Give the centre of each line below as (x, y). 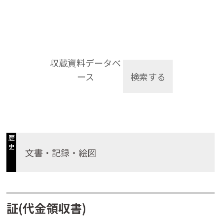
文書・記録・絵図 (56, 152)
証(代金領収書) (47, 208)
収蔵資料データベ (86, 63)
